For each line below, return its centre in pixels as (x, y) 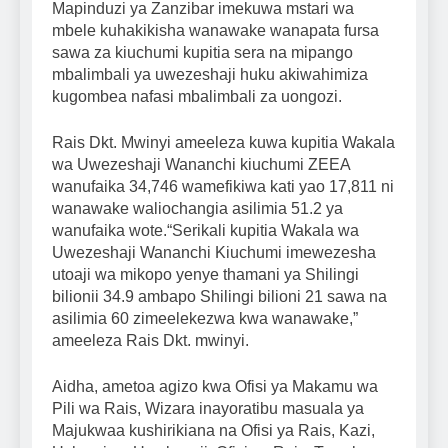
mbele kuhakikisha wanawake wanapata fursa (215, 31)
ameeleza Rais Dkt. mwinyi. (150, 341)
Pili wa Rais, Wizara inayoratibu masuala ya (208, 409)
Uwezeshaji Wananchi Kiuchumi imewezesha (214, 253)
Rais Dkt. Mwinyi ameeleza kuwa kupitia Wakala (223, 143)
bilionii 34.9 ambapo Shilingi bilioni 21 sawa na (219, 297)
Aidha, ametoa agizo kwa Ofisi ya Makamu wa (215, 387)
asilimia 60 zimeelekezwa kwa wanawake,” (205, 319)
